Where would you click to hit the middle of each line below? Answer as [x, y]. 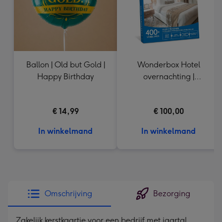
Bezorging [171, 194]
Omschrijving [68, 194]
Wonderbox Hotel [168, 65]
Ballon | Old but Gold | [65, 65]
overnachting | [168, 77]
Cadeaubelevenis [168, 88]
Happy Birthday [65, 77]
